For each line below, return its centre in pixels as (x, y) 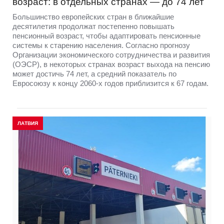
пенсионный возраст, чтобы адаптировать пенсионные (106, 36)
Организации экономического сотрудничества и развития (111, 55)
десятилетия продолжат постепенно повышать (93, 26)
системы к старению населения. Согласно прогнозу (101, 45)
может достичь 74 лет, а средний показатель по (94, 74)
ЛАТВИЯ (28, 123)
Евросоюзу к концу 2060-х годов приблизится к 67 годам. (110, 83)
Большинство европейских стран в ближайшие (93, 17)
